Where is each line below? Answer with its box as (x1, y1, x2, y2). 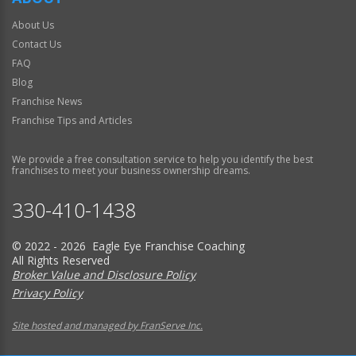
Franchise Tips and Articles (12, 113, 132, 127)
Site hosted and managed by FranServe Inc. (12, 318, 203, 332)
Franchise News (12, 94, 82, 108)
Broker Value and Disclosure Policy (12, 266, 195, 282)
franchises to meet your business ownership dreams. (12, 163, 250, 177)
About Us (12, 17, 54, 32)
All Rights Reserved (12, 252, 110, 268)
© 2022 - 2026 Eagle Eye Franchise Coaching (12, 238, 245, 253)
